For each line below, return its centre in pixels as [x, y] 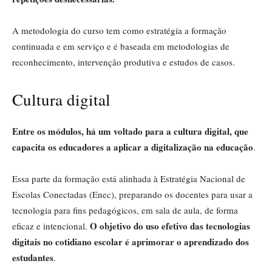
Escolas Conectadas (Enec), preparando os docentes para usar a [132, 194]
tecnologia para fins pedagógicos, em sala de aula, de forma [125, 210]
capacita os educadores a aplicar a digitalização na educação [133, 147]
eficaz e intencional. [51, 226]
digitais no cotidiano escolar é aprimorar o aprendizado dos [131, 241]
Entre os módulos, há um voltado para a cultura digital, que [130, 131]
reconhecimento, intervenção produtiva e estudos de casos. [124, 62]
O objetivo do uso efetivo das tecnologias [170, 226]
